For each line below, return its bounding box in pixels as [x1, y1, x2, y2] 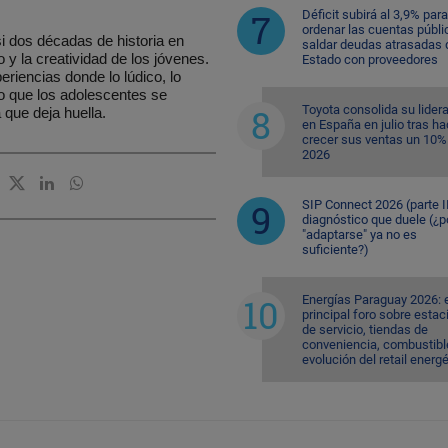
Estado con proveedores [301, 51, 438, 67]
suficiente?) [301, 241, 369, 257]
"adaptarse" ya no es [301, 226, 417, 242]
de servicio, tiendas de [301, 321, 428, 337]
